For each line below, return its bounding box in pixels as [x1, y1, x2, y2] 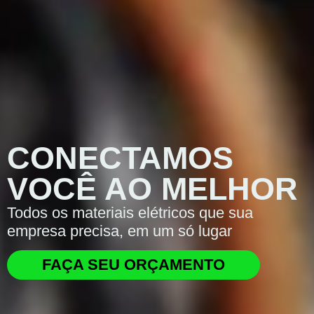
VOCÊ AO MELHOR [7, 170, 298, 206]
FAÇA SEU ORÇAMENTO [42, 255, 225, 273]
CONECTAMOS [7, 139, 233, 175]
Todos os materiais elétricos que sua [7, 203, 253, 221]
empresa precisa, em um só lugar [7, 221, 232, 240]
